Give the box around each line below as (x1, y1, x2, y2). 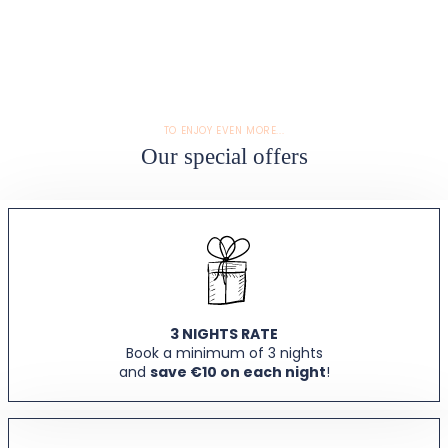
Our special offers (140, 142, 308, 169)
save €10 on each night (149, 361, 326, 382)
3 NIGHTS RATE (170, 323, 278, 344)
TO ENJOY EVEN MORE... (163, 123, 285, 137)
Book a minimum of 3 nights (125, 342, 323, 363)
